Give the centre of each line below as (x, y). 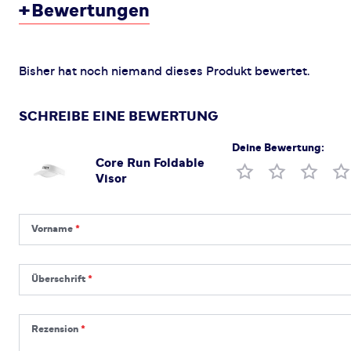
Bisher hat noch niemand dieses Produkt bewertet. (164, 71)
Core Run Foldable (150, 163)
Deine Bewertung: (278, 148)
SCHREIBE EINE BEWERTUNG (118, 117)
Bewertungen (90, 11)
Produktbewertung (288, 171)
